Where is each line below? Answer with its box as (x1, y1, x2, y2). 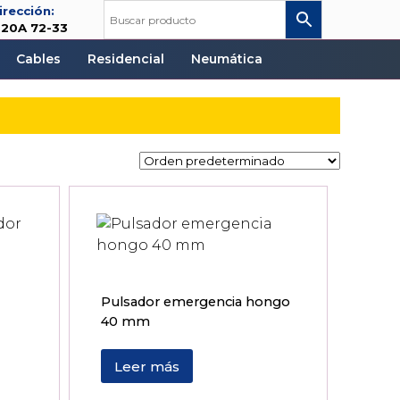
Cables (16, 51, 62, 67)
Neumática (191, 51, 263, 67)
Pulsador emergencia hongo (101, 294, 291, 311)
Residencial (87, 51, 165, 67)
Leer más (114, 357, 180, 375)
